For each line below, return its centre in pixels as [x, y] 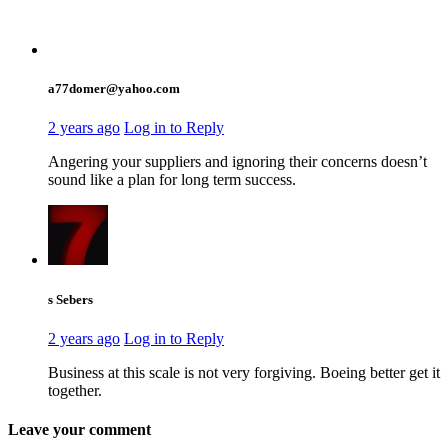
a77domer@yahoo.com [114, 89]
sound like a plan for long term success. [172, 180]
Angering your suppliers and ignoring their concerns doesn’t [237, 162]
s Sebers [70, 299]
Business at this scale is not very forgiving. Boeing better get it [244, 372]
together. [75, 390]
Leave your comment [79, 430]
